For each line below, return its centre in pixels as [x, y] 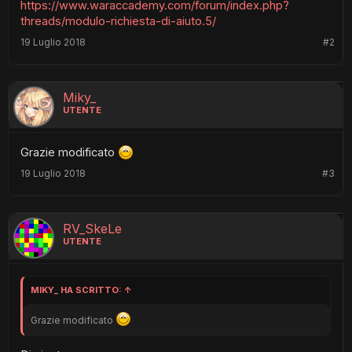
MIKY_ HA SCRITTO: [77, 290]
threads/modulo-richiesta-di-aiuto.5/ [118, 21]
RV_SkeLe [92, 228]
